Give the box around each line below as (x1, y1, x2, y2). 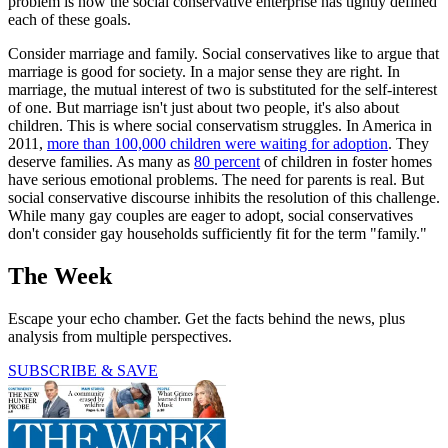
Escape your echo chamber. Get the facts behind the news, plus (8, 310, 405, 328)
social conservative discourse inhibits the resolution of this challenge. (8, 189, 440, 207)
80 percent (194, 153, 260, 171)
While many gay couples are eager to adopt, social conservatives (8, 207, 413, 225)
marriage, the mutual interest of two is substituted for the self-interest (8, 81, 437, 99)
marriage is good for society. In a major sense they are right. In (8, 63, 400, 81)
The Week (8, 263, 112, 290)
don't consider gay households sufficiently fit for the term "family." (8, 225, 427, 243)
